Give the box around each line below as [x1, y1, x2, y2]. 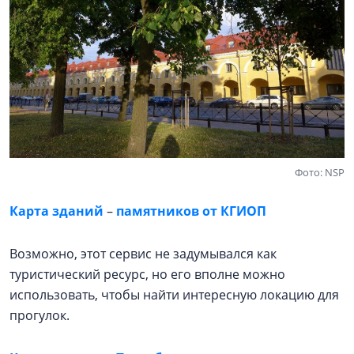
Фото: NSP [295, 165, 345, 180]
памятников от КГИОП [113, 202, 266, 220]
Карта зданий [9, 202, 107, 220]
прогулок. [9, 307, 76, 325]
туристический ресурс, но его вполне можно [9, 265, 285, 284]
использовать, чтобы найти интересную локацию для [9, 286, 339, 304]
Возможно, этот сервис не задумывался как [9, 245, 277, 263]
